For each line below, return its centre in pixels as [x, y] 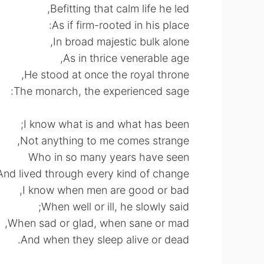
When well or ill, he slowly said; [115, 207]
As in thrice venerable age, [126, 58]
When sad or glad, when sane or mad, [98, 223]
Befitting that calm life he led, [120, 9]
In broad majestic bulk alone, [121, 42]
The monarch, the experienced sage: [101, 91]
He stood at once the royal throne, [107, 75]
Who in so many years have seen [109, 157]
